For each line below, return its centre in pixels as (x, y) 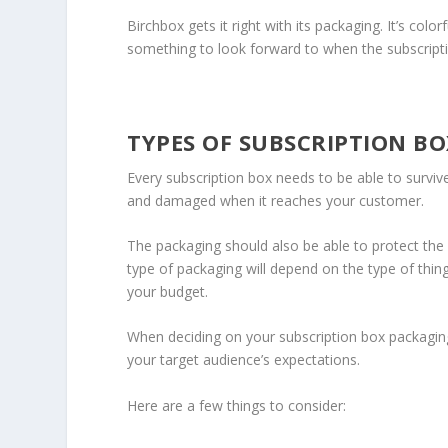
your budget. (168, 291)
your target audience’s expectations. (244, 360)
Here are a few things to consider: (237, 405)
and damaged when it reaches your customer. (276, 200)
